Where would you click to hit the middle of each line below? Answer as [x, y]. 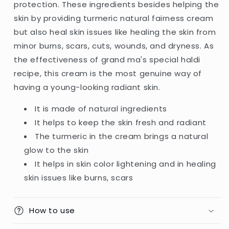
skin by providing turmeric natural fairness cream [114, 18]
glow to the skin [56, 150]
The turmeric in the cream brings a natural [122, 136]
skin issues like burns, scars [79, 177]
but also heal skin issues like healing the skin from [115, 32]
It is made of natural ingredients [101, 108]
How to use [52, 210]
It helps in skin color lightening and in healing [125, 164]
